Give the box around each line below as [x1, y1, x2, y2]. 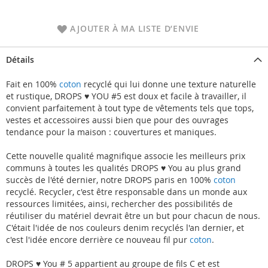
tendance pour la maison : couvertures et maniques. [6, 126, 217, 138]
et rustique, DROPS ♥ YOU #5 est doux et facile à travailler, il [6, 90, 246, 102]
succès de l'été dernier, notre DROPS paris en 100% [6, 174, 214, 186]
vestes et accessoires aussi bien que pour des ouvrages [6, 114, 229, 126]
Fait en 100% [6, 78, 59, 90]
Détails [6, 54, 34, 66]
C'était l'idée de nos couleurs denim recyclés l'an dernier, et [6, 222, 244, 234]
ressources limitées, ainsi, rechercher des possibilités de [6, 198, 233, 210]
